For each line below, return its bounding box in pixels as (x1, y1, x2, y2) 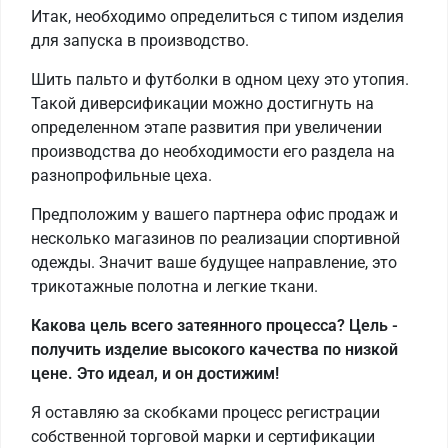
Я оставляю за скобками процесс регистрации (31, 403, 380, 423)
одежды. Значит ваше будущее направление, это (31, 253, 397, 273)
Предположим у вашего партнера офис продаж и (31, 205, 398, 225)
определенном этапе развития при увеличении (31, 118, 382, 138)
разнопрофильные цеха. (31, 166, 212, 186)
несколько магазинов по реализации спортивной (31, 229, 400, 249)
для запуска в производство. (31, 31, 249, 51)
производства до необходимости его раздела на (31, 142, 395, 162)
